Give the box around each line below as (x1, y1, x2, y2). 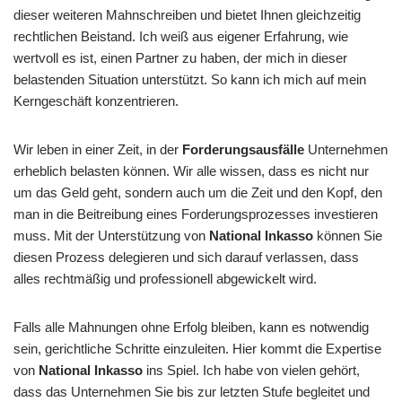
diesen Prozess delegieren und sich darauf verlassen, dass (13, 249, 359, 265)
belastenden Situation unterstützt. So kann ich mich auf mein (13, 72, 366, 87)
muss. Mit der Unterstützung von (13, 228, 209, 243)
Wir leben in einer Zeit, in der (13, 142, 182, 157)
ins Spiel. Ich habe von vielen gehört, (143, 363, 360, 378)
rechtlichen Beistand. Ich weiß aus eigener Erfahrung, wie (13, 29, 348, 44)
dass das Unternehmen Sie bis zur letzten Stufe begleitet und (13, 384, 370, 399)
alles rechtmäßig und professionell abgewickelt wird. (13, 271, 317, 286)
